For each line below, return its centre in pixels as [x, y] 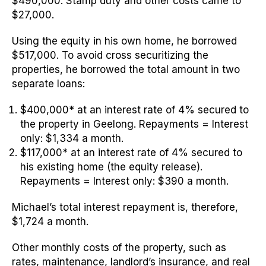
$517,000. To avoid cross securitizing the [110, 56]
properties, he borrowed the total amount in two [126, 70]
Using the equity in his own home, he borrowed [124, 41]
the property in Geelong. [80, 124]
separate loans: [48, 84]
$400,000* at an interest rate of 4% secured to [134, 110]
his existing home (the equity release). [111, 167]
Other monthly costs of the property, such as [119, 248]
